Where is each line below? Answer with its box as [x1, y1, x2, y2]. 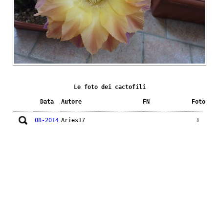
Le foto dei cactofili [73, 83, 146, 90]
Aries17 [61, 116, 85, 124]
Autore [61, 98, 82, 105]
